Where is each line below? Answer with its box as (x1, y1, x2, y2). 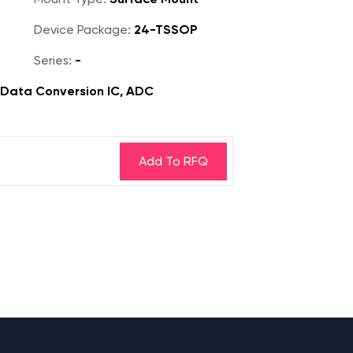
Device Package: (34, 22, 131, 37)
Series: (34, 53, 72, 68)
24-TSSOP (131, 22, 198, 37)
